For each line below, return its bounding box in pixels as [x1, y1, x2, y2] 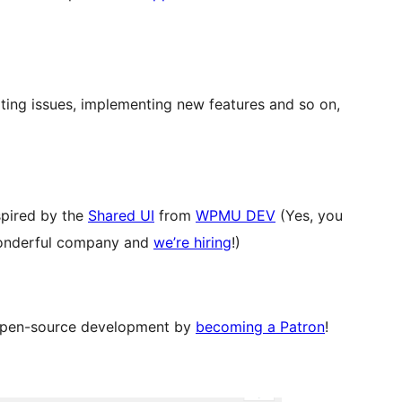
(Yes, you [275, 206, 343, 225]
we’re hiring [153, 233, 232, 252]
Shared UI [88, 206, 154, 225]
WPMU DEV [196, 206, 275, 225]
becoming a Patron [196, 318, 325, 336]
